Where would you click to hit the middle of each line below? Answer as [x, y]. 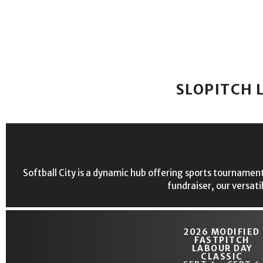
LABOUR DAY [222, 248]
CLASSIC [222, 256]
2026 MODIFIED [222, 232]
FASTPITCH [222, 240]
